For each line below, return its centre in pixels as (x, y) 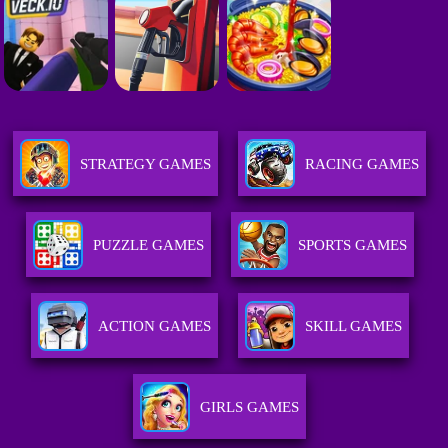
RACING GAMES (362, 164)
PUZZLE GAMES (148, 245)
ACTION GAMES (154, 326)
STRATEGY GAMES (146, 164)
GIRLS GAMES (250, 407)
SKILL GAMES (353, 326)
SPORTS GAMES (352, 245)
